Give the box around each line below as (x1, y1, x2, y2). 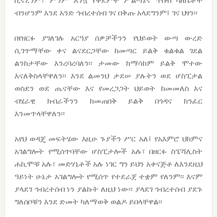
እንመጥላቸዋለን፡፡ (14, 109, 65, 119)
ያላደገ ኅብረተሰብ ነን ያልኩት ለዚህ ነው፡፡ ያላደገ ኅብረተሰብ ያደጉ (14, 185, 203, 194)
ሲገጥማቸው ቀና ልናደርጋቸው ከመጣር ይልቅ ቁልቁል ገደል (14, 46, 203, 56)
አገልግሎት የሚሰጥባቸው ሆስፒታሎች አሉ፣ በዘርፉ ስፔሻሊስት (14, 147, 203, 156)
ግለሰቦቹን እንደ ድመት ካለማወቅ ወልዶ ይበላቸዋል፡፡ (14, 197, 162, 207)
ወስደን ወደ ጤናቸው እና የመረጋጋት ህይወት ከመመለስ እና (14, 84, 203, 93)
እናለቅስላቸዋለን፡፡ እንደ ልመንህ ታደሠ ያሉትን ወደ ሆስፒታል (14, 71, 203, 81)
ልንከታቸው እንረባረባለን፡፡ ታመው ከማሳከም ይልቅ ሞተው (14, 59, 203, 68)
